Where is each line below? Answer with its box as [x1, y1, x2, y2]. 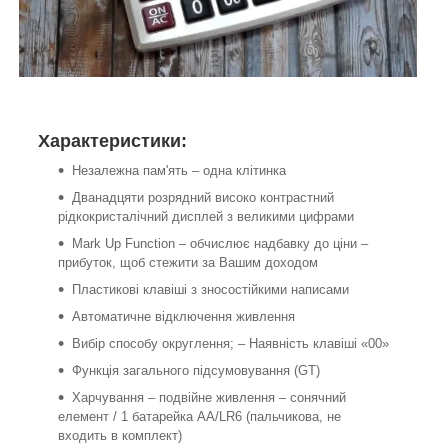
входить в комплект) [58, 427, 182, 443]
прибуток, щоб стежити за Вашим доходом [58, 254, 318, 270]
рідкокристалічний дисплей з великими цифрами [58, 208, 354, 224]
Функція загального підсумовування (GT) [72, 362, 320, 378]
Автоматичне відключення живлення [72, 308, 295, 324]
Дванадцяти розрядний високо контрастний [72, 189, 334, 205]
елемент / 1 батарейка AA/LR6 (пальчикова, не [58, 408, 341, 424]
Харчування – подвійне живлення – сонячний [72, 389, 346, 405]
